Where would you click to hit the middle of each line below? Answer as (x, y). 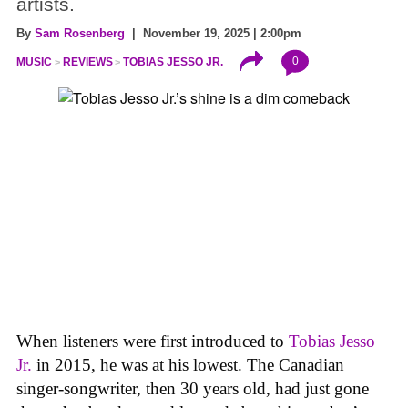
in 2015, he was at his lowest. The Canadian (188, 364)
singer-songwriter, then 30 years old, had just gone (193, 388)
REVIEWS (87, 61)
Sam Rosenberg (80, 33)
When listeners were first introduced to (153, 341)
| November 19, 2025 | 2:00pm (213, 33)
